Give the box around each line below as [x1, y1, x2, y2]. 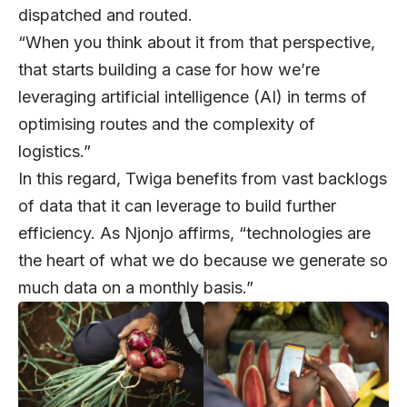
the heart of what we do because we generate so [18, 250, 388, 270]
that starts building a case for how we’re [18, 59, 320, 79]
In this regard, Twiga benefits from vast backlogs [18, 168, 387, 188]
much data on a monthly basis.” [18, 277, 253, 297]
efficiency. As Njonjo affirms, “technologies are [18, 223, 371, 243]
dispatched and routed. [18, 5, 202, 25]
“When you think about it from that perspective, [18, 32, 375, 52]
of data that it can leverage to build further [18, 195, 336, 215]
